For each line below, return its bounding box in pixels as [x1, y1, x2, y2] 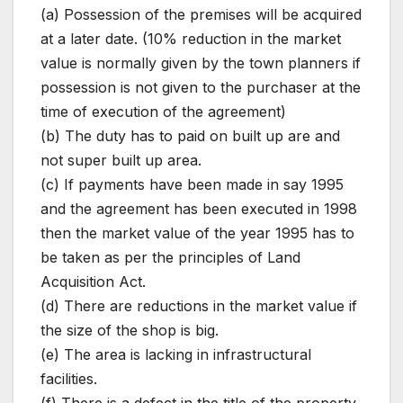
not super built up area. [40, 151, 201, 170]
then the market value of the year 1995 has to [40, 224, 354, 243]
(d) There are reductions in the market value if [40, 297, 357, 316]
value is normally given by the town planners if [40, 54, 361, 73]
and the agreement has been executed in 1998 [40, 200, 357, 219]
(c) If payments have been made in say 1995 [40, 175, 344, 194]
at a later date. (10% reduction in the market [40, 30, 341, 49]
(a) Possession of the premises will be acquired [40, 5, 362, 24]
